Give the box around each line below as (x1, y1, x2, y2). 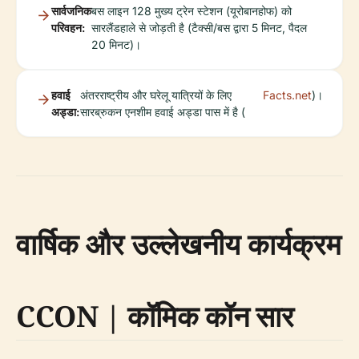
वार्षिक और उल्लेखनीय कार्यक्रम (16, 224, 341, 264)
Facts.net (263, 87, 312, 102)
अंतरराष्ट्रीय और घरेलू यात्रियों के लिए (80, 87, 232, 102)
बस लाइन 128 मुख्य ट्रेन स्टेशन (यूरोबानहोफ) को (91, 3, 292, 18)
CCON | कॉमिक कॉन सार (16, 296, 294, 336)
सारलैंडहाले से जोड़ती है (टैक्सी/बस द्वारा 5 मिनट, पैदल (91, 20, 307, 34)
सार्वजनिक (51, 3, 91, 18)
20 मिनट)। (91, 37, 141, 51)
